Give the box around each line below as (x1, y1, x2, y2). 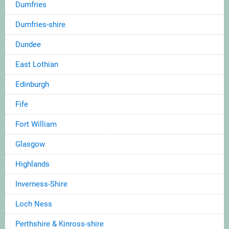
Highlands (15, 159, 50, 169)
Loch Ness (15, 199, 52, 209)
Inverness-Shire (15, 179, 67, 189)
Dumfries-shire (15, 19, 65, 29)
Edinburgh (15, 79, 49, 89)
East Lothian (15, 59, 58, 69)
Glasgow (15, 139, 45, 149)
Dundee (15, 39, 41, 49)
